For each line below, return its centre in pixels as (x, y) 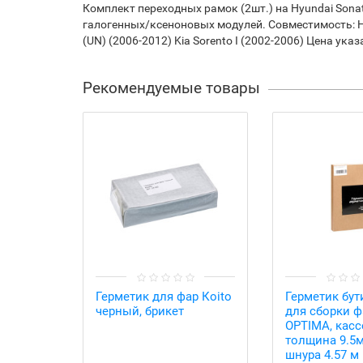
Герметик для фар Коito (164, 297)
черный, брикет (140, 311)
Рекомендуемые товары (171, 88)
